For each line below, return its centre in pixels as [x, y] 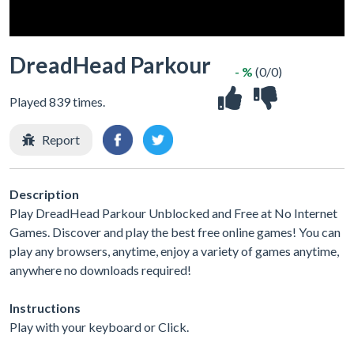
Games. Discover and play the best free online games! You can [175, 232]
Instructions [45, 307]
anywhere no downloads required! [100, 269]
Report [61, 139]
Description [44, 194]
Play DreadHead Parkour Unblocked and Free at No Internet [173, 213]
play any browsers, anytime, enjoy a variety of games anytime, [174, 250]
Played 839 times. [57, 102]
